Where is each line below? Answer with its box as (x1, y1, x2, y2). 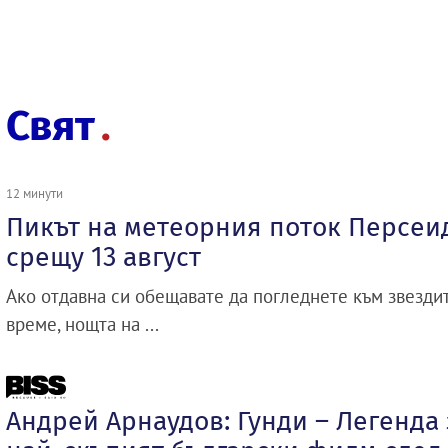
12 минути (6, 184, 63, 201)
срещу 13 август (6, 240, 201, 273)
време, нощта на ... (6, 311, 159, 336)
